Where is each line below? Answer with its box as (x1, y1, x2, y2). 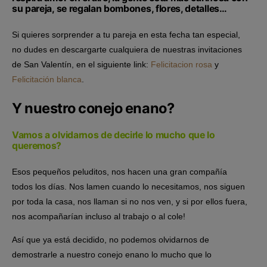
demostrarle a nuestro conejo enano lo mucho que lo (12, 250, 212, 260)
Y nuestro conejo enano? (12, 100, 175, 117)
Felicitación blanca (12, 74, 82, 85)
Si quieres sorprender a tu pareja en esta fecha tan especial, (12, 30, 240, 40)
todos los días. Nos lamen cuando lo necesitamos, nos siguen (12, 182, 245, 192)
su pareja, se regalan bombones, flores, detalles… (12, 3, 227, 15)
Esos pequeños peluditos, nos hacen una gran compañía (12, 167, 227, 177)
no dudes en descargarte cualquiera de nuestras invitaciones (12, 45, 242, 55)
